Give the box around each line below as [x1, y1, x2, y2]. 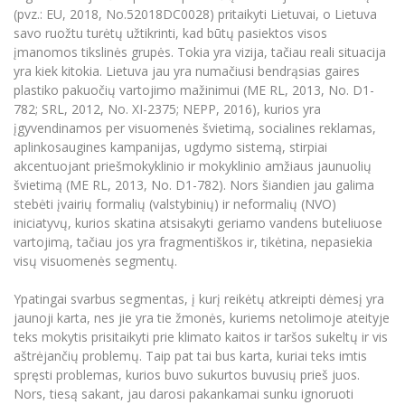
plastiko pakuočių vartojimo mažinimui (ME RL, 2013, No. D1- [14, 80, 374, 99]
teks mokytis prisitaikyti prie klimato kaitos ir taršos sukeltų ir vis [14, 327, 388, 345]
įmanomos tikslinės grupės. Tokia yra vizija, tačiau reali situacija [14, 42, 386, 61]
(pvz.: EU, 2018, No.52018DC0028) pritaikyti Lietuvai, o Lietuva [14, 5, 377, 23]
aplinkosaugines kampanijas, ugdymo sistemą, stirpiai [14, 137, 327, 155]
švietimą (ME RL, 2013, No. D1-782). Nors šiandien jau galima [14, 175, 374, 193]
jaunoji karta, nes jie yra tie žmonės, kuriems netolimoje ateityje [14, 308, 390, 326]
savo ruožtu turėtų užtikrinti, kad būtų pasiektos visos [14, 24, 327, 42]
